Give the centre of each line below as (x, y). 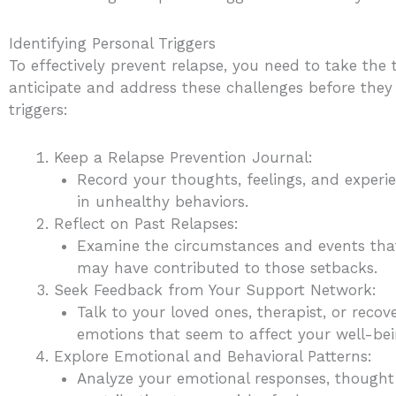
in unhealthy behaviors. (162, 202)
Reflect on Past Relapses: (146, 224)
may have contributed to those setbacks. (227, 268)
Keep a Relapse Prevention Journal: (183, 158)
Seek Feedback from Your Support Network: (215, 290)
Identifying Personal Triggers (112, 43)
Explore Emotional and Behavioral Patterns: (213, 357)
